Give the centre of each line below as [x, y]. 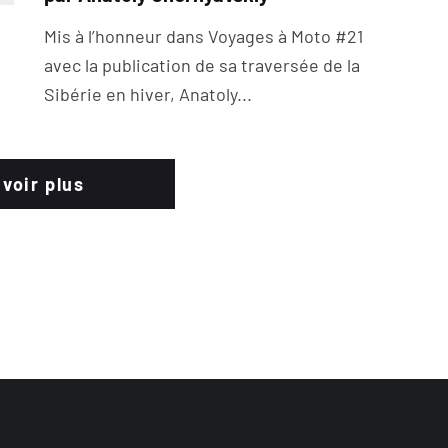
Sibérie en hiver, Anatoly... [148, 94]
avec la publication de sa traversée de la [202, 65]
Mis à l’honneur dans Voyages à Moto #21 [203, 36]
